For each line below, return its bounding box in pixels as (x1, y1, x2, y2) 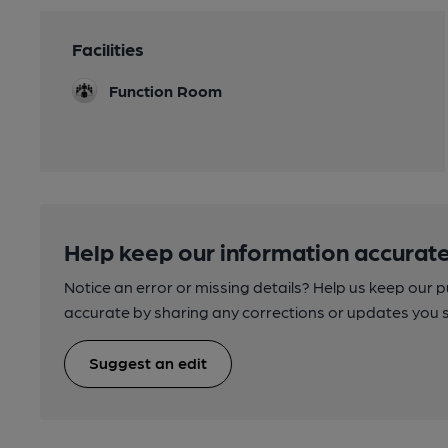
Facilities (72, 38, 144, 59)
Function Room (109, 81, 222, 100)
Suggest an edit (89, 353, 207, 372)
